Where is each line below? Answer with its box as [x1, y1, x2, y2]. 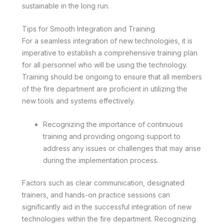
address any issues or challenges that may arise [43, 143, 201, 152]
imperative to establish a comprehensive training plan [22, 48, 197, 57]
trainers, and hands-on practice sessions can [22, 190, 170, 199]
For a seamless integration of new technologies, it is [22, 36, 192, 45]
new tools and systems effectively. [22, 96, 135, 105]
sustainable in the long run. [22, 1, 109, 10]
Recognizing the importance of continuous [43, 119, 183, 128]
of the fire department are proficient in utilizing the [22, 84, 187, 93]
